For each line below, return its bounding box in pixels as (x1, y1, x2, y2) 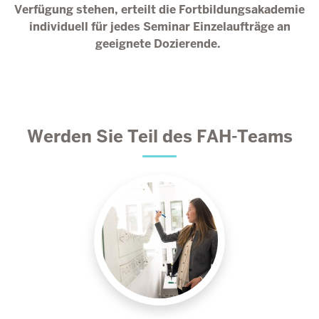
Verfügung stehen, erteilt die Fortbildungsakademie (14, 2, 305, 17)
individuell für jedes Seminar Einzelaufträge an (28, 19, 291, 34)
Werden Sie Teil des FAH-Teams (26, 125, 293, 147)
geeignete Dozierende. (95, 36, 224, 51)
